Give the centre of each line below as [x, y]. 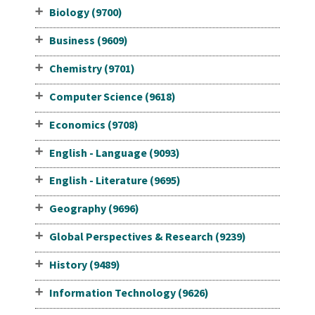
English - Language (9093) [114, 152]
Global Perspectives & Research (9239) [147, 237]
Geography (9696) [94, 208]
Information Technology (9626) [129, 292]
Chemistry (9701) [92, 68]
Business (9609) [88, 40]
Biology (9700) [85, 12]
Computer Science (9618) [112, 96]
